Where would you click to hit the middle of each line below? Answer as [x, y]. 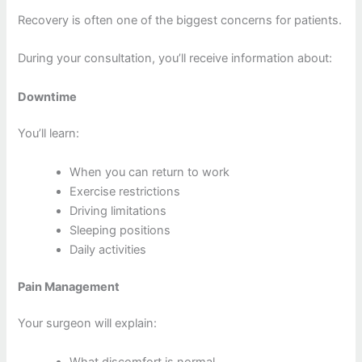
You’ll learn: [49, 134]
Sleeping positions [120, 230]
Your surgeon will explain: [88, 324]
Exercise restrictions [125, 191]
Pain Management [69, 286]
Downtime [48, 97]
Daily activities [108, 249]
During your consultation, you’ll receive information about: [175, 59]
